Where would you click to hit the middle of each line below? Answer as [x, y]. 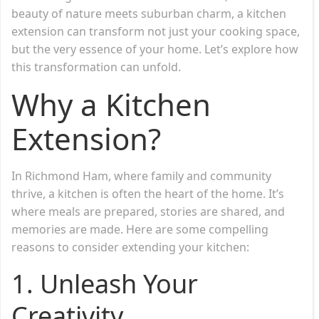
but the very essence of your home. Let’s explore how [155, 49]
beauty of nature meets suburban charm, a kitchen [149, 13]
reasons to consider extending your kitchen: [130, 247]
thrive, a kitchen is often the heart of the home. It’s [148, 193]
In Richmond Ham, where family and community [141, 176]
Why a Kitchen [111, 104]
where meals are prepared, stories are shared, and [148, 211]
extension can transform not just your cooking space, [156, 31]
